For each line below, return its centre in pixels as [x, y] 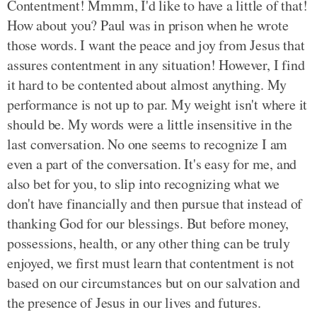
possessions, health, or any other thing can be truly [149, 243]
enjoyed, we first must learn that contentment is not [151, 263]
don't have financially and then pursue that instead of [155, 203]
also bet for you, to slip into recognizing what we [143, 184]
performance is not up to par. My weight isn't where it [157, 104]
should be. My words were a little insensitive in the [150, 124]
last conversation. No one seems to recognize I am [148, 144]
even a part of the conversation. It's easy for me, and [152, 164]
